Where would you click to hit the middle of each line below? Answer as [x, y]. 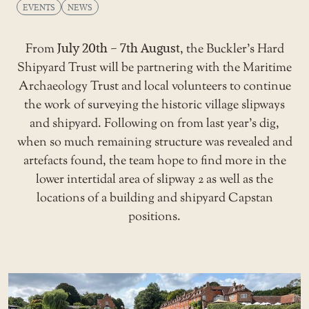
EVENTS [39, 7]
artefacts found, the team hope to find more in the [154, 161]
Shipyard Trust [57, 68]
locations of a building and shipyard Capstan [154, 198]
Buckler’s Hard [245, 49]
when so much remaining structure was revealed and [154, 142]
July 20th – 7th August [118, 48]
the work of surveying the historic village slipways [154, 105]
